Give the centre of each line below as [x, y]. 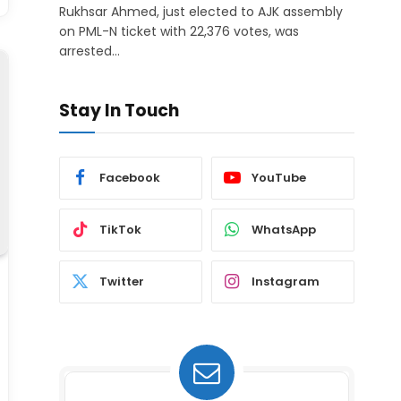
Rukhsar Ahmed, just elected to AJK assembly [201, 11]
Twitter [122, 282]
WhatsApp [284, 230]
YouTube [279, 178]
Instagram [286, 282]
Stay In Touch [119, 110]
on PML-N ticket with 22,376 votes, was [179, 31]
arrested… [90, 51]
